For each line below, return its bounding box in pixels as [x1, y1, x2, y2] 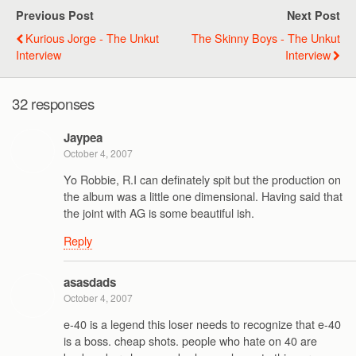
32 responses [12, 92, 95, 114]
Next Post [287, 7, 340, 24]
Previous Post [16, 7, 94, 24]
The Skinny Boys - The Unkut [192, 29, 340, 47]
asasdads [64, 273, 116, 291]
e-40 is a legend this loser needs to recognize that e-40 [64, 315, 341, 333]
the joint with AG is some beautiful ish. [64, 204, 254, 222]
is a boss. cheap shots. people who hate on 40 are [64, 332, 317, 350]
